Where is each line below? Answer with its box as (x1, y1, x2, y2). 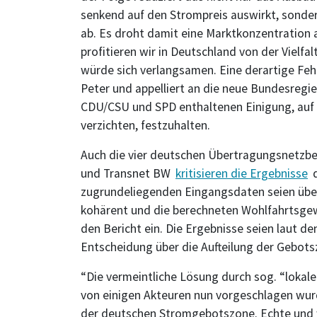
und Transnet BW (81, 165, 173, 181)
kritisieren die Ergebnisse (175, 165, 308, 181)
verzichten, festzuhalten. (81, 117, 210, 133)
